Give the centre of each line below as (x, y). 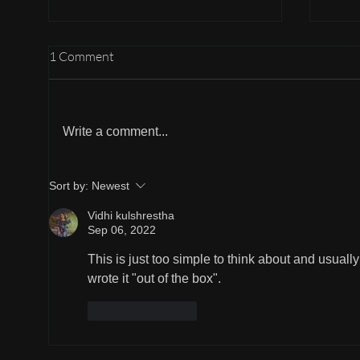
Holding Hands (115, 123)
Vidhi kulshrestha (131, 216)
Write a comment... (115, 132)
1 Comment (82, 57)
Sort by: (69, 186)
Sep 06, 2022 (122, 230)
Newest (110, 186)
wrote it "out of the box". (154, 279)
